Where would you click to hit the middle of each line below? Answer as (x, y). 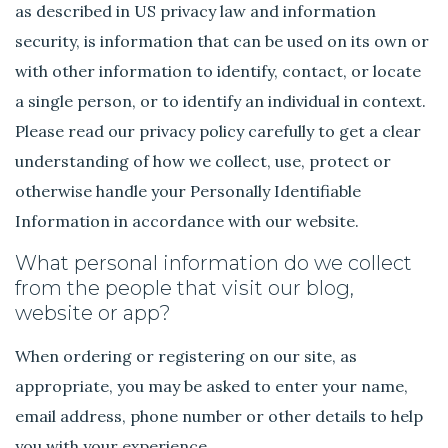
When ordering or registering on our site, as (186, 356)
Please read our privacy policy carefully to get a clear (218, 131)
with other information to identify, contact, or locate (218, 71)
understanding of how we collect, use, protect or (203, 161)
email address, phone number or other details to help (219, 416)
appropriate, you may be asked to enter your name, (212, 386)
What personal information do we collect (214, 263)
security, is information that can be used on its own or (222, 41)
